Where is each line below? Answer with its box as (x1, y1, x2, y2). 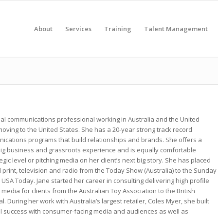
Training (104, 24, 131, 33)
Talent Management (144, 24, 208, 33)
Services (65, 24, 91, 33)
